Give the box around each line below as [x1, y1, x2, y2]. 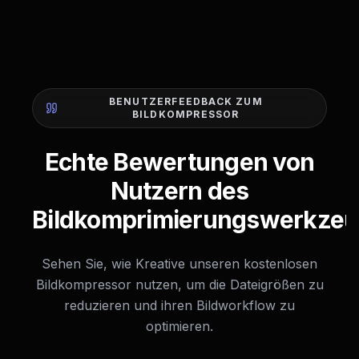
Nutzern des [110, 176, 249, 205]
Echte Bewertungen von [44, 147, 315, 176]
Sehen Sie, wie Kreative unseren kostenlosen [42, 256, 317, 272]
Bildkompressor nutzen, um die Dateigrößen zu [35, 276, 324, 292]
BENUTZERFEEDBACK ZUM [108, 95, 263, 107]
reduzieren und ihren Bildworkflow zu [64, 297, 295, 313]
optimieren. [146, 318, 213, 334]
